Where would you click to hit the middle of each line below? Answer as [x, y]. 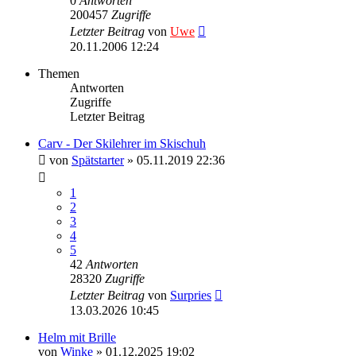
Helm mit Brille [77, 337]
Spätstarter [98, 160]
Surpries [191, 295]
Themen [59, 73]
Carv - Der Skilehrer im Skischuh [122, 143]
